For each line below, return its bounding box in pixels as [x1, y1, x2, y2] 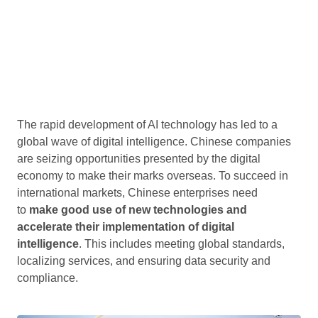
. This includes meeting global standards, [79, 238, 285, 250]
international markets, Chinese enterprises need [17, 187, 258, 199]
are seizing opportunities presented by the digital [17, 153, 261, 165]
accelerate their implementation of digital [17, 221, 234, 233]
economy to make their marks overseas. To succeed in [17, 170, 288, 182]
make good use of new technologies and [29, 204, 247, 216]
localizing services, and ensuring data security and [17, 255, 270, 267]
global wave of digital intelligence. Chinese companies [17, 136, 291, 148]
